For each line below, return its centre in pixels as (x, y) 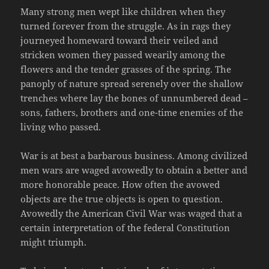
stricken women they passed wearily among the (123, 55)
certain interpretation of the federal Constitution (125, 228)
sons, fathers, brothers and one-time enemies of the (132, 113)
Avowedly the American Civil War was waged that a (131, 213)
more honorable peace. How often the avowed (120, 185)
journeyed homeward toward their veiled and (119, 41)
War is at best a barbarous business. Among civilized (134, 156)
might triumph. (54, 242)
